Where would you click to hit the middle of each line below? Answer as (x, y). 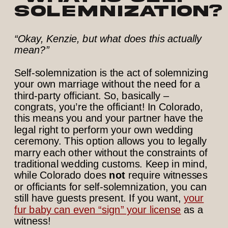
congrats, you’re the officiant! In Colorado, (109, 107)
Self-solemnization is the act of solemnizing (111, 73)
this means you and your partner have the (109, 118)
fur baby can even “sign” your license (98, 209)
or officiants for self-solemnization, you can (111, 187)
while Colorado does (62, 175)
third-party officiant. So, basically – (92, 95)
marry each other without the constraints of (111, 152)
